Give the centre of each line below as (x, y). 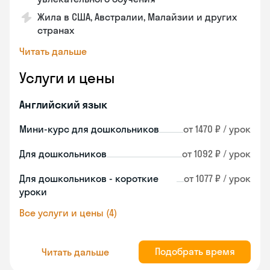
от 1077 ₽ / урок (217, 178)
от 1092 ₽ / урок (216, 154)
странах (56, 30)
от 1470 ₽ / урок (217, 129)
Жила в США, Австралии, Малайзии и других (137, 17)
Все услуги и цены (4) (68, 213)
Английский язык (63, 105)
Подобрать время (195, 251)
